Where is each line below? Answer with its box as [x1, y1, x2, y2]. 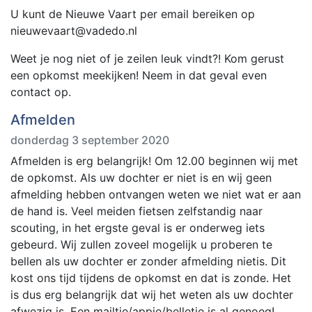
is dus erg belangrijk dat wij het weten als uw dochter [10, 288, 293, 302]
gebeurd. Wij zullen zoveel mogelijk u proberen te [10, 237, 272, 251]
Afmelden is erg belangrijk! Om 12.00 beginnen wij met [10, 154, 298, 168]
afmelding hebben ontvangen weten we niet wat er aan [10, 187, 301, 201]
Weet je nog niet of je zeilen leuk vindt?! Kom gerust [10, 52, 284, 65]
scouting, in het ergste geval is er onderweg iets [10, 221, 265, 235]
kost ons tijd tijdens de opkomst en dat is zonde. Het [10, 271, 291, 285]
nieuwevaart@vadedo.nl [10, 24, 137, 38]
